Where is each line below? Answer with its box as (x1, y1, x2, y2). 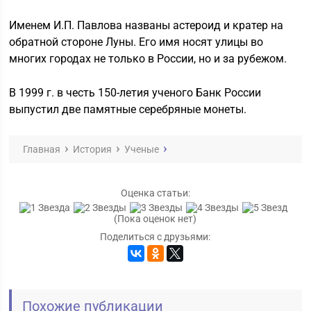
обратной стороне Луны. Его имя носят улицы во (9, 35, 264, 49)
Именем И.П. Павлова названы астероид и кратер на (9, 19, 284, 32)
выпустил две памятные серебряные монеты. (9, 103, 247, 116)
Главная (23, 144, 61, 155)
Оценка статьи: (120, 187, 190, 199)
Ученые (124, 144, 160, 155)
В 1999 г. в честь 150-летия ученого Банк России (9, 86, 262, 99)
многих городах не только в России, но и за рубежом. (9, 52, 287, 65)
